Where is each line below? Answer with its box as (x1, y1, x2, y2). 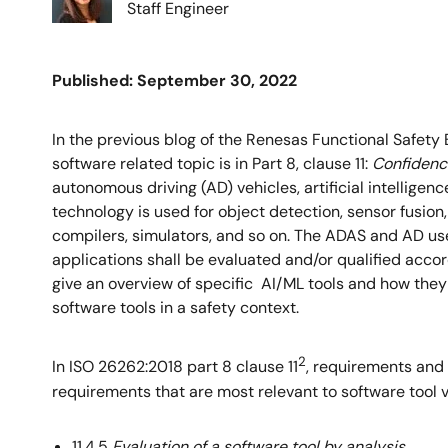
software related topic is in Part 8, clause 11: (52, 153, 372, 175)
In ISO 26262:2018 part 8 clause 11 (52, 356, 298, 378)
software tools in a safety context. (52, 297, 299, 319)
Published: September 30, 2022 (52, 70, 297, 91)
